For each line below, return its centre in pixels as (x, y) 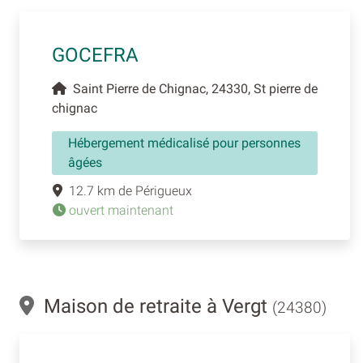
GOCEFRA (95, 55)
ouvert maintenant (120, 210)
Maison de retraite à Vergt (153, 306)
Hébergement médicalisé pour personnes (184, 143)
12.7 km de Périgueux (127, 190)
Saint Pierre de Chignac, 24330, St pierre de (192, 88)
